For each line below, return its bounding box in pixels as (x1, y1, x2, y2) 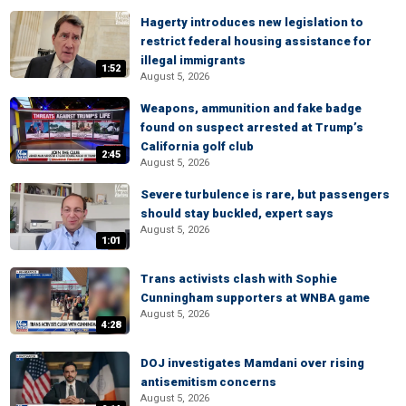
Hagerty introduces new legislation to (140, 15, 363, 29)
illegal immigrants (140, 53, 246, 67)
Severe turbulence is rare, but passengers (140, 188, 390, 201)
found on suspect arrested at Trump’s (140, 121, 363, 134)
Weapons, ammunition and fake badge (140, 101, 362, 115)
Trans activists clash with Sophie (140, 272, 337, 285)
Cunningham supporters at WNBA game (140, 291, 370, 304)
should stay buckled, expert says (140, 207, 333, 220)
